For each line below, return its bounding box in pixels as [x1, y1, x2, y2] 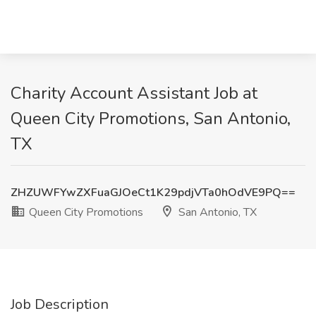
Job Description [11, 295, 109, 314]
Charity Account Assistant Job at [11, 82, 257, 104]
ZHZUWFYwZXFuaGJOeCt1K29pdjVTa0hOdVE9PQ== [11, 185, 296, 200]
